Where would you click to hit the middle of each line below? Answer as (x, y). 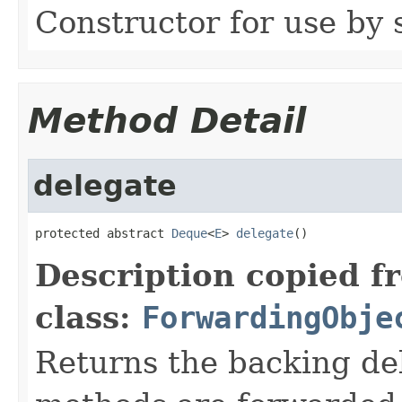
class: (88, 317)
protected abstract (103, 233)
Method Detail (167, 120)
